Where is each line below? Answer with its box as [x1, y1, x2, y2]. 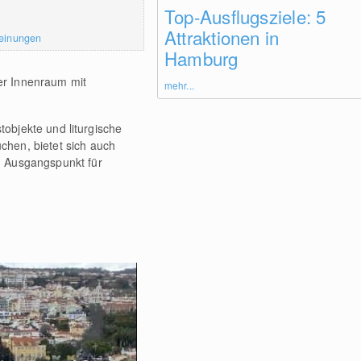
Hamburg [164, 45, 239, 72]
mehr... [164, 78, 194, 93]
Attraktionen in [164, 24, 280, 51]
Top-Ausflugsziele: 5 [164, 3, 326, 30]
